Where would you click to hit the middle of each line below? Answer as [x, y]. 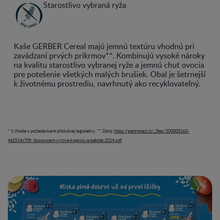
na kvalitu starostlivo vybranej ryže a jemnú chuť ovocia [109, 65]
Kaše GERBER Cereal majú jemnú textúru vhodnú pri [104, 46]
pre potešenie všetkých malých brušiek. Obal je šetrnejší [110, 74]
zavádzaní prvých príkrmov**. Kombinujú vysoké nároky [109, 55]
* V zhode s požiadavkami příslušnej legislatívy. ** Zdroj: [61, 131]
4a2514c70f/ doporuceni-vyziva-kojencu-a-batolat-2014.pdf [65, 140]
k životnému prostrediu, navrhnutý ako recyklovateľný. [107, 83]
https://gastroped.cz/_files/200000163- [151, 131]
